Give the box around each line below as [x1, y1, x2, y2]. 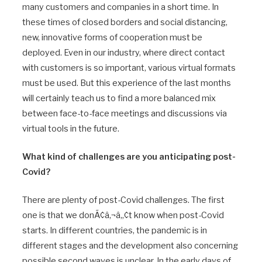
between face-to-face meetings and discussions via [22, 108, 227, 119]
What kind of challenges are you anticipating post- [22, 151, 236, 162]
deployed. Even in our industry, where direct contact [22, 47, 225, 58]
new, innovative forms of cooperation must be [22, 32, 202, 43]
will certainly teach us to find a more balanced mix [22, 92, 216, 104]
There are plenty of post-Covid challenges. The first [22, 195, 225, 206]
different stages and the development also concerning [22, 240, 238, 251]
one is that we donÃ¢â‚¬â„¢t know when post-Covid [22, 210, 224, 221]
